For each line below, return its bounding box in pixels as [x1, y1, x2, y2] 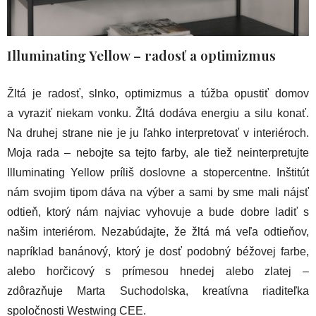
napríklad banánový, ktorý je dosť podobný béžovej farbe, [7, 245, 309, 258]
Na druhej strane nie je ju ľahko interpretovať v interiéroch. [7, 127, 309, 140]
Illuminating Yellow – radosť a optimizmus [7, 46, 276, 65]
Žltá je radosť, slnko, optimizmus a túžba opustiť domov [7, 87, 309, 100]
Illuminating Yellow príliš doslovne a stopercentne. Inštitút [7, 166, 309, 179]
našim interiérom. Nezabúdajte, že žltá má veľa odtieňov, [7, 226, 309, 238]
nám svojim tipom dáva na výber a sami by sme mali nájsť [7, 186, 309, 199]
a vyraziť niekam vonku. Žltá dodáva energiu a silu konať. [7, 107, 309, 120]
